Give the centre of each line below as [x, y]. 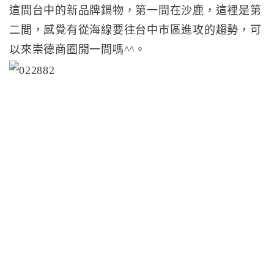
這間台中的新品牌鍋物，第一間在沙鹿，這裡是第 [135, 10]
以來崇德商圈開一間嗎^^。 [78, 49]
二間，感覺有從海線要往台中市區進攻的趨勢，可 [135, 30]
